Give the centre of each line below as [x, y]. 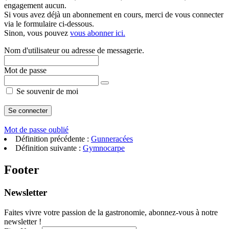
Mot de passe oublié [36, 130]
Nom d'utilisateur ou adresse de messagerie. [74, 50]
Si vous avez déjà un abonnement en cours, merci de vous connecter [114, 15]
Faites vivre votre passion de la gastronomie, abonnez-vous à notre [111, 212]
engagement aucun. [35, 5]
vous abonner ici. [98, 33]
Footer [22, 169]
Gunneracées [112, 139]
